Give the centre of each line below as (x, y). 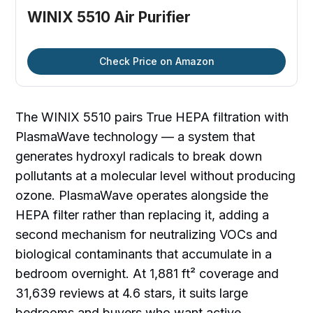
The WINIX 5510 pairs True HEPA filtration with (152, 117)
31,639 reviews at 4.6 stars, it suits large (132, 293)
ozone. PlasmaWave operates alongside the (142, 196)
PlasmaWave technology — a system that (136, 137)
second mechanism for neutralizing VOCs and (147, 235)
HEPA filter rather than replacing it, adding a (143, 215)
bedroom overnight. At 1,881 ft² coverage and (147, 274)
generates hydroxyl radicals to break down (139, 156)
